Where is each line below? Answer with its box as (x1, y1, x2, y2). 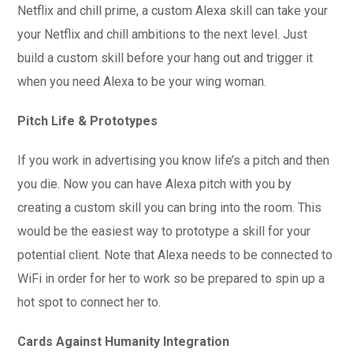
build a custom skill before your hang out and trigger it (17, 50, 314, 65)
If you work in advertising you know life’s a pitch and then (17, 153, 330, 168)
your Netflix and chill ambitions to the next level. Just (17, 27, 308, 42)
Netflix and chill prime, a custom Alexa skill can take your (17, 3, 329, 18)
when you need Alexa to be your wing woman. (17, 74, 267, 89)
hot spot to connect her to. (17, 295, 162, 310)
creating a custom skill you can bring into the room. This (17, 200, 322, 215)
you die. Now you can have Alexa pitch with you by (17, 176, 292, 191)
